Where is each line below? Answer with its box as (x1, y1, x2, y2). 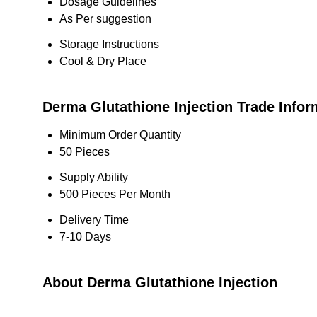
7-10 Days (59, 231, 111, 243)
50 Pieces (59, 146, 110, 158)
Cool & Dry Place (59, 55, 146, 67)
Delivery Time (59, 214, 129, 226)
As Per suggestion (59, 13, 151, 25)
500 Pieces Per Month (59, 188, 171, 200)
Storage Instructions (59, 38, 159, 50)
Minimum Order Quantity (59, 129, 181, 141)
